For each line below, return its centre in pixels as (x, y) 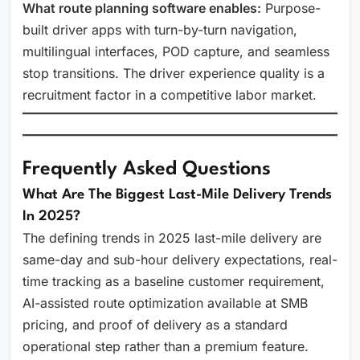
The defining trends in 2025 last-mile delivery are (172, 238)
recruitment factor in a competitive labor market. (170, 95)
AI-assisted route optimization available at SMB (165, 303)
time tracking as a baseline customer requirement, (174, 281)
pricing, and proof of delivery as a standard (155, 325)
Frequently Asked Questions (147, 170)
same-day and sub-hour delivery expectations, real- (180, 260)
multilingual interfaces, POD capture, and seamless (176, 51)
